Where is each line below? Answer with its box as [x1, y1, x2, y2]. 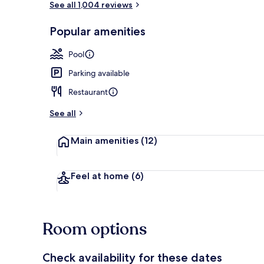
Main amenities [71, 134, 138, 146]
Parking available [68, 67, 130, 78]
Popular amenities [49, 24, 146, 38]
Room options [42, 217, 147, 240]
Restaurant [68, 86, 108, 97]
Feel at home [71, 170, 129, 181]
